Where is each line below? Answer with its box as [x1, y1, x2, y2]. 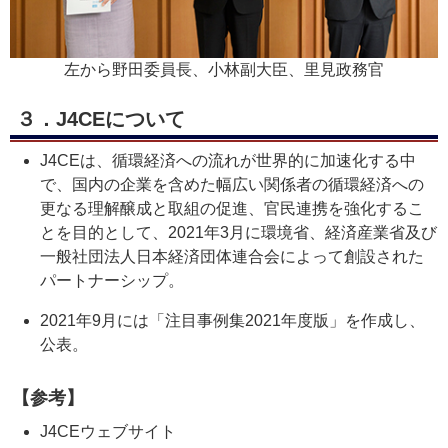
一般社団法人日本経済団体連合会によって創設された [40, 248, 424, 266]
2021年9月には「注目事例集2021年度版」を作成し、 [40, 312, 425, 330]
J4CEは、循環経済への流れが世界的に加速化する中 [40, 152, 416, 170]
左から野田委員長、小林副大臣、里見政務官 [64, 61, 384, 79]
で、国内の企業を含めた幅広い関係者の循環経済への [40, 176, 424, 194]
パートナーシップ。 [40, 272, 184, 290]
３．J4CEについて [16, 108, 185, 131]
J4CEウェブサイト [40, 423, 176, 441]
